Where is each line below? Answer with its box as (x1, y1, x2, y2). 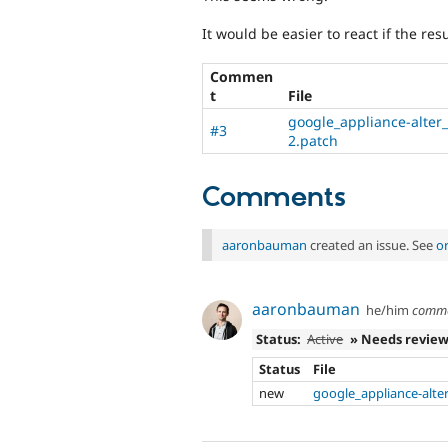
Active (307, 330, 344, 349)
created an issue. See (307, 235, 436, 254)
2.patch (288, 130, 338, 150)
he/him (366, 300, 410, 319)
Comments (202, 180, 346, 215)
